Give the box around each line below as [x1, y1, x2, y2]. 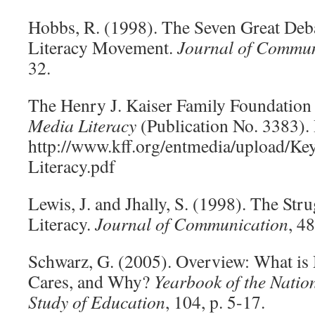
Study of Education [28, 290, 165, 314]
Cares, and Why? [28, 269, 154, 293]
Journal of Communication [91, 212, 288, 236]
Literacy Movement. [28, 35, 177, 59]
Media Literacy [28, 113, 136, 137]
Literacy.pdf [28, 154, 115, 178]
